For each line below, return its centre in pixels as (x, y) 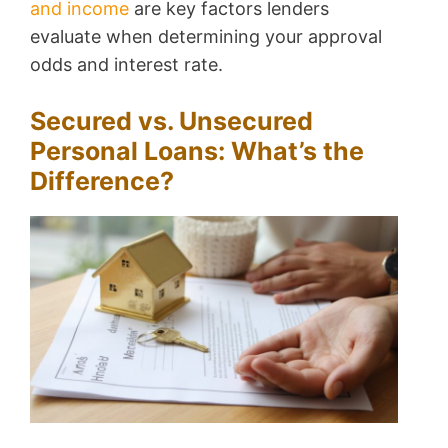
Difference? (102, 181)
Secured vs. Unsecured (171, 121)
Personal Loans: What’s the (197, 151)
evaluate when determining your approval (206, 37)
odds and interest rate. (126, 65)
